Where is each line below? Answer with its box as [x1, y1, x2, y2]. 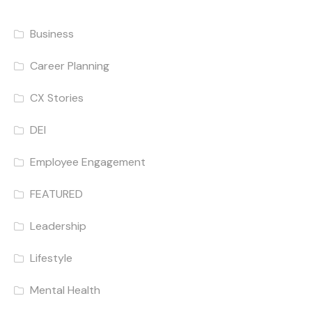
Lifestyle [30, 251, 73, 266]
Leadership [30, 219, 87, 234]
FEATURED [30, 187, 84, 202]
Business [30, 26, 75, 42]
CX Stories [30, 91, 84, 106]
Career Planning [30, 58, 110, 74]
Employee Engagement [30, 155, 146, 170]
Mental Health [30, 283, 101, 298]
